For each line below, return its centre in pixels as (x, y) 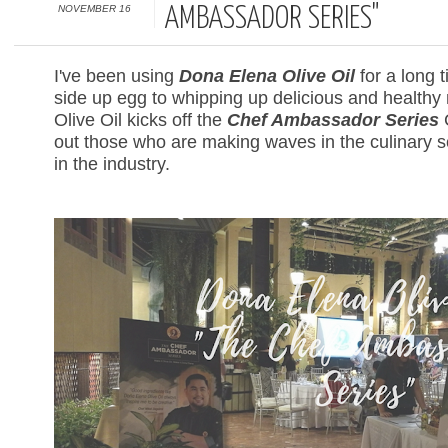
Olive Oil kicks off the (140, 120)
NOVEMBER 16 (94, 8)
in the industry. (112, 164)
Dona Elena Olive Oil (267, 76)
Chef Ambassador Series (333, 120)
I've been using (116, 76)
